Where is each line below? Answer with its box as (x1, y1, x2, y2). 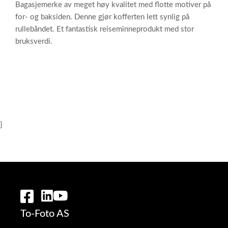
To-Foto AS (20, 209, 69, 219)
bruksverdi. (15, 38, 52, 45)
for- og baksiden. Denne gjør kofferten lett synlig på (15, 13, 189, 21)
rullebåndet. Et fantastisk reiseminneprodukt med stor (15, 25, 194, 33)
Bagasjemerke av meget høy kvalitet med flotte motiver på (15, 1, 211, 9)
